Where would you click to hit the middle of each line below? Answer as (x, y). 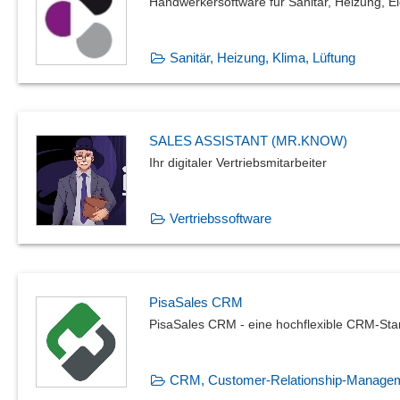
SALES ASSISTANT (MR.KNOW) (248, 141)
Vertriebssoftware (221, 219)
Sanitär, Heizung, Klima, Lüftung (262, 57)
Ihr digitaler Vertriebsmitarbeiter (238, 163)
